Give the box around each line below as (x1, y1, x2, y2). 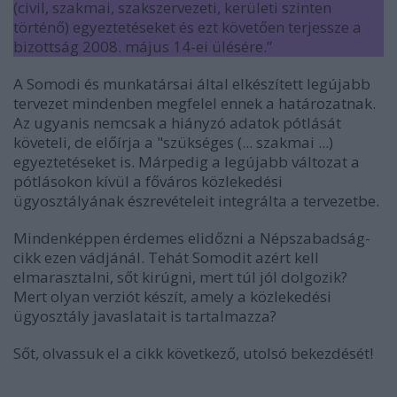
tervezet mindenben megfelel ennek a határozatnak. (13, 93, 376, 113)
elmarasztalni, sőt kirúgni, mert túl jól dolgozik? (13, 267, 347, 287)
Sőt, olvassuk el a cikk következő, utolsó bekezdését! (13, 343, 373, 363)
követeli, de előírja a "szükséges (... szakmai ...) (13, 132, 333, 152)
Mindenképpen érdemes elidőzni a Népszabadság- (13, 228, 370, 248)
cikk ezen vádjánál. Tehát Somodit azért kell (13, 247, 319, 268)
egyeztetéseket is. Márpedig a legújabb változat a (13, 152, 360, 172)
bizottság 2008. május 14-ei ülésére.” (13, 36, 272, 57)
